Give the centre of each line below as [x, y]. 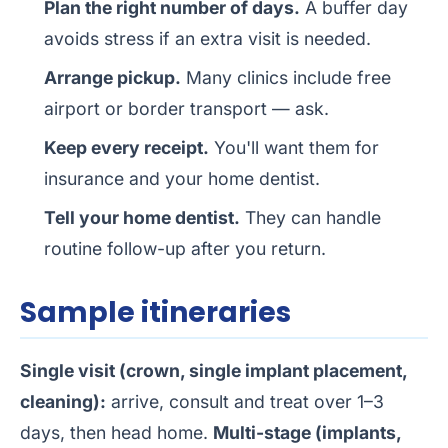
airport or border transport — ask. [186, 109]
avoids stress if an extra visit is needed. [207, 39]
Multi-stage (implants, [307, 433]
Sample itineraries [155, 313]
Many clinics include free [286, 78]
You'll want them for [294, 148]
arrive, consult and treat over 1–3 [245, 402]
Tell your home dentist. [142, 218]
